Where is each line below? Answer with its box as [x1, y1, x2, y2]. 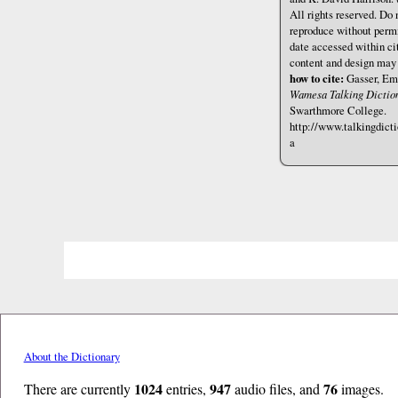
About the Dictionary [23, 348, 120, 365]
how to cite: [290, 69, 345, 86]
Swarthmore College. [290, 101, 387, 118]
